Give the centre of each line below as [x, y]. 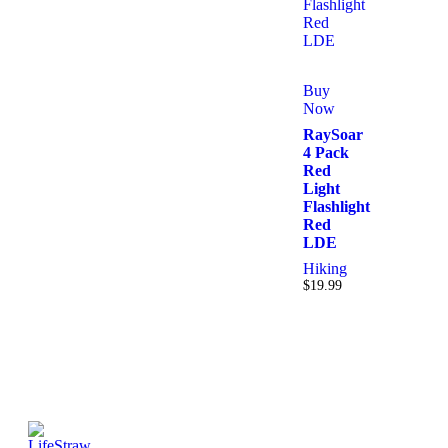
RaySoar [333, 135]
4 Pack [326, 153]
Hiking [325, 269]
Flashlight [336, 207]
